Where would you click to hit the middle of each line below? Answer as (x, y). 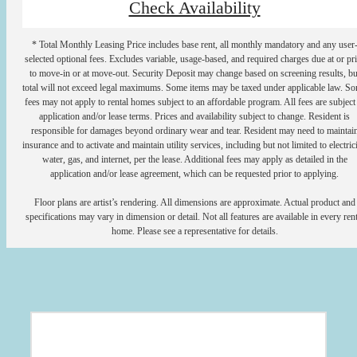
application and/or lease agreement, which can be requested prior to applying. (194, 174)
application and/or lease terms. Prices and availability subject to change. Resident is (194, 117)
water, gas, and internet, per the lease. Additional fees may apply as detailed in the (194, 160)
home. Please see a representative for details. (194, 231)
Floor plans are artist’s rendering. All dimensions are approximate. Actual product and (194, 203)
